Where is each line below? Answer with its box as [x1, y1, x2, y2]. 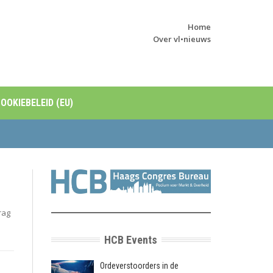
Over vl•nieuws [153, 34, 211, 44]
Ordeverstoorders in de [99, 260, 179, 271]
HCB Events [104, 233, 158, 246]
